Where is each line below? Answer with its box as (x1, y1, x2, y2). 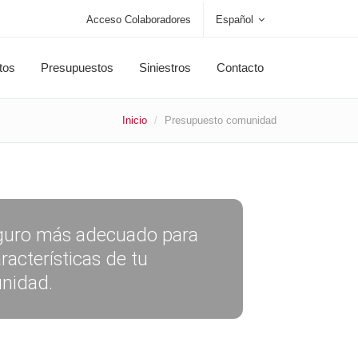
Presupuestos (41, 61, 113, 74)
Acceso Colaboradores (86, 14, 191, 26)
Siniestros (139, 61, 191, 74)
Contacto (217, 61, 264, 74)
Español (216, 14, 253, 26)
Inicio (122, 114, 147, 126)
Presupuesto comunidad (165, 114, 276, 126)
